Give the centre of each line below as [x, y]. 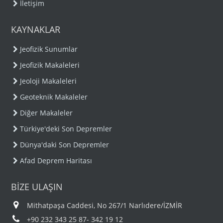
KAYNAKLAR [36, 29]
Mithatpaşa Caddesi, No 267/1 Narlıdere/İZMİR [104, 205]
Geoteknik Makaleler [54, 97]
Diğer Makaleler [47, 113]
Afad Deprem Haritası [56, 161]
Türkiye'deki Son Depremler [66, 129]
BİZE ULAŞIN [37, 187]
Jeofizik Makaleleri [50, 65]
